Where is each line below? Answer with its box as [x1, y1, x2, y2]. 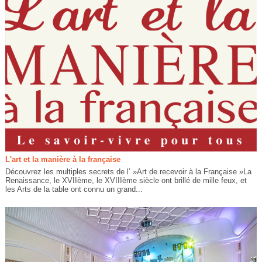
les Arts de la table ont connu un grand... [5, 184, 143, 194]
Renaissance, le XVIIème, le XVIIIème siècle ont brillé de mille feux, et [5, 175, 247, 185]
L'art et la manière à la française [5, 154, 120, 164]
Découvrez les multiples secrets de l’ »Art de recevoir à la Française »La [5, 167, 251, 176]
